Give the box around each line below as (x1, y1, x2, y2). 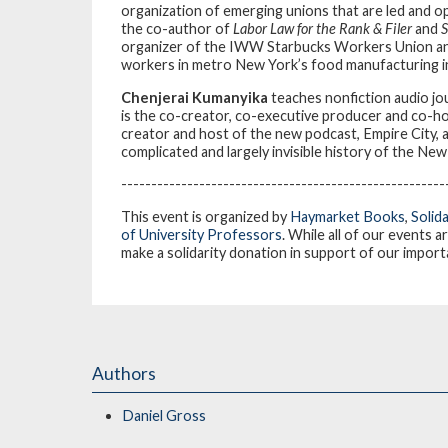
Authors (92, 363, 156, 385)
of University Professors (121, 225, 282, 243)
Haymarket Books (290, 207, 405, 225)
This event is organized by (121, 207, 290, 225)
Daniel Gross (122, 407, 206, 425)
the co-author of (121, 20, 233, 38)
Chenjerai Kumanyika (121, 88, 271, 106)
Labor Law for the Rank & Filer (233, 20, 412, 38)
